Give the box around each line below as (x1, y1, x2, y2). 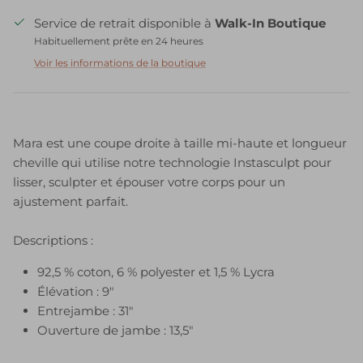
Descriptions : (13, 232, 93, 248)
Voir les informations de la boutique (34, 56, 206, 69)
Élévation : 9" (37, 283, 114, 299)
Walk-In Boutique (215, 15, 326, 31)
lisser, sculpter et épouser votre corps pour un (13, 173, 285, 190)
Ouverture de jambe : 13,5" (37, 322, 194, 338)
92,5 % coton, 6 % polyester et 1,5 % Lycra (37, 263, 275, 280)
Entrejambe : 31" (37, 302, 134, 318)
